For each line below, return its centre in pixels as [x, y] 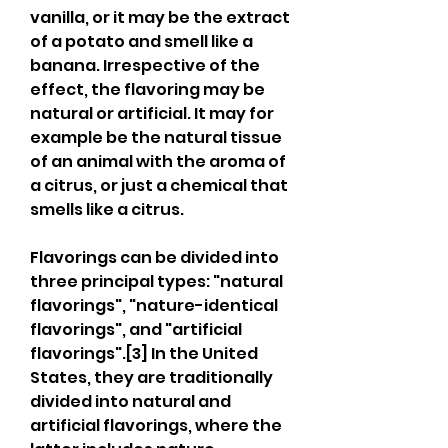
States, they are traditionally [151, 377]
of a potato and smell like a [141, 41]
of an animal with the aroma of [158, 161]
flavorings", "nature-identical [154, 305]
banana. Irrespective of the [145, 65]
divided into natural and [130, 401]
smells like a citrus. [107, 209]
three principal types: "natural [156, 281]
